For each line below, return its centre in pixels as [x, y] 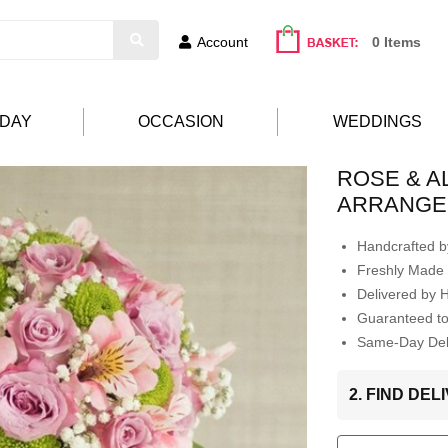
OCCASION [180, 122]
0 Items [396, 42]
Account [222, 42]
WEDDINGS [377, 122]
